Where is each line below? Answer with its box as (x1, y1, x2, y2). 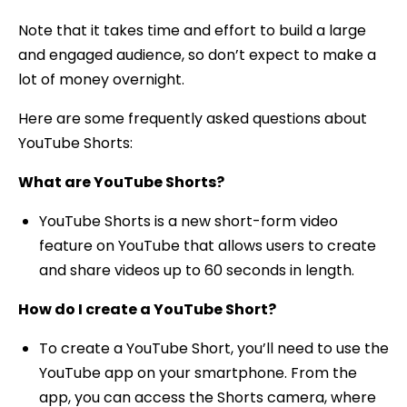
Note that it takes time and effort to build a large (18, 19, 366, 41)
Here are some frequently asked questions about (18, 107, 367, 129)
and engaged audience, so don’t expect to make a (18, 44, 376, 65)
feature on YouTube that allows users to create (38, 234, 376, 256)
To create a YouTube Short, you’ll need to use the (38, 337, 389, 359)
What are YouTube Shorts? (18, 171, 224, 193)
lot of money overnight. (18, 68, 184, 90)
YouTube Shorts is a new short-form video (38, 210, 338, 232)
